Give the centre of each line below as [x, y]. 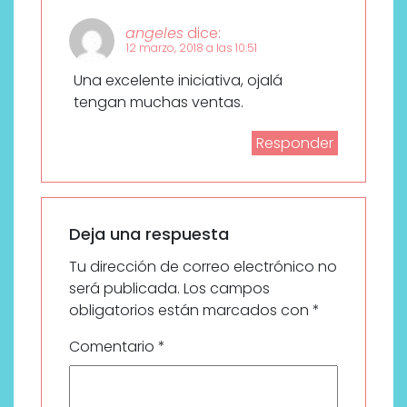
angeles [154, 33]
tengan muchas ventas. [159, 102]
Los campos [227, 288]
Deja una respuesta [149, 233]
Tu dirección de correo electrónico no [203, 266]
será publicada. [124, 288]
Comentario [114, 346]
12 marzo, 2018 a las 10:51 [192, 47]
